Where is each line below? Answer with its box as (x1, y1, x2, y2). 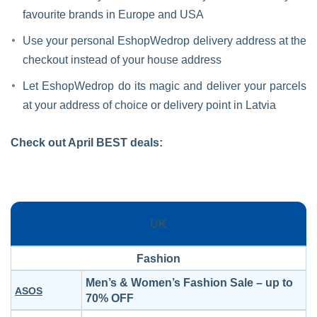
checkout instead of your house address (23, 54, 221, 66)
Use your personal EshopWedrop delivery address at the (23, 35, 306, 47)
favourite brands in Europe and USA (23, 8, 204, 21)
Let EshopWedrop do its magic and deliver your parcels (23, 80, 306, 92)
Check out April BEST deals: (11, 137, 163, 149)
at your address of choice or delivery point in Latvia (23, 99, 276, 111)
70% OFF (86, 292, 134, 304)
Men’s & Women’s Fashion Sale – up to (86, 277, 293, 289)
